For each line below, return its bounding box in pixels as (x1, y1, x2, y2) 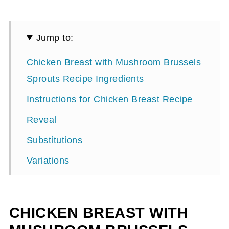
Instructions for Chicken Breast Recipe (26, 94, 193, 104)
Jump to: (36, 33, 74, 43)
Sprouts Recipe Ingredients (26, 74, 144, 84)
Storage (26, 196, 61, 207)
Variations (26, 155, 70, 166)
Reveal (26, 114, 57, 125)
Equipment (26, 176, 73, 186)
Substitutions (26, 135, 83, 145)
